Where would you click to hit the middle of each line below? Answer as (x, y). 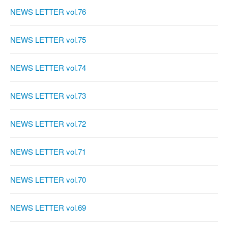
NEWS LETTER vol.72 (48, 124)
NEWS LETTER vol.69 (48, 208)
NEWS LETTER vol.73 (48, 96)
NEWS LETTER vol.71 (48, 152)
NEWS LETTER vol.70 (48, 180)
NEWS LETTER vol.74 (48, 68)
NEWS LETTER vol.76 (48, 12)
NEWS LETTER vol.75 (48, 40)
